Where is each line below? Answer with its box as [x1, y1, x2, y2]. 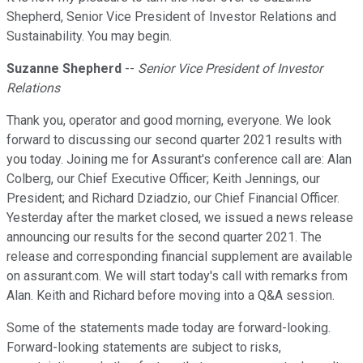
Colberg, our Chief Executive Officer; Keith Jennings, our [6, 171, 320, 187]
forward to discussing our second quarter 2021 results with [6, 132, 342, 148]
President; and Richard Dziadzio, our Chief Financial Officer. [6, 190, 340, 207]
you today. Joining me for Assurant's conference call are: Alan [6, 152, 352, 168]
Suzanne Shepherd [6, 61, 122, 77]
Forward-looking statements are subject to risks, [6, 340, 281, 356]
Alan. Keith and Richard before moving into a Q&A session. [6, 288, 335, 304]
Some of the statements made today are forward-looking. [6, 320, 331, 336]
